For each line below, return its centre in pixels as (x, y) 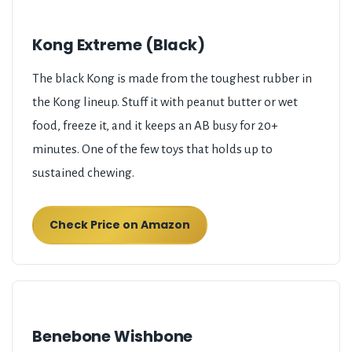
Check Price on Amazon (120, 225)
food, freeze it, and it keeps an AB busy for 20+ (155, 126)
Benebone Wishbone (113, 337)
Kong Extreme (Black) (119, 45)
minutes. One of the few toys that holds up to (152, 149)
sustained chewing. (83, 173)
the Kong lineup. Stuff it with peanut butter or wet (165, 102)
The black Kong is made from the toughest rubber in (172, 79)
